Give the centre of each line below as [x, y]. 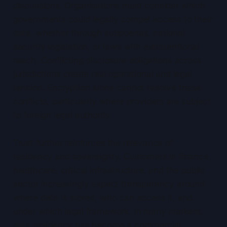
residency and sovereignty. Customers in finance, [112, 157]
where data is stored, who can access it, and [103, 198]
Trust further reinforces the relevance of [93, 143]
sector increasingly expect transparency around [109, 184]
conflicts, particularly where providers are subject [112, 102]
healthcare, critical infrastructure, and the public [109, 171]
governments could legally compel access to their [112, 20]
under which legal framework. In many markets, [108, 212]
